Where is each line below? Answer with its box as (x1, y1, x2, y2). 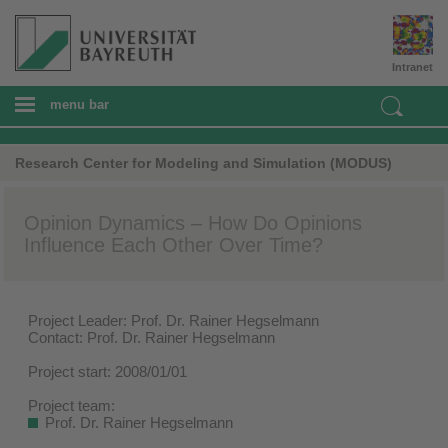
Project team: (28, 396, 115, 414)
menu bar (50, 96, 109, 112)
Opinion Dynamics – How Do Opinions (24, 211, 362, 234)
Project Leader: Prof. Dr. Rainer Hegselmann (28, 311, 319, 329)
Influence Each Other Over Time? (24, 233, 323, 256)
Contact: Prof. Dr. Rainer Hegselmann (28, 328, 275, 346)
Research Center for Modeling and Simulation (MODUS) (15, 154, 392, 171)
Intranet (392, 60, 433, 73)
